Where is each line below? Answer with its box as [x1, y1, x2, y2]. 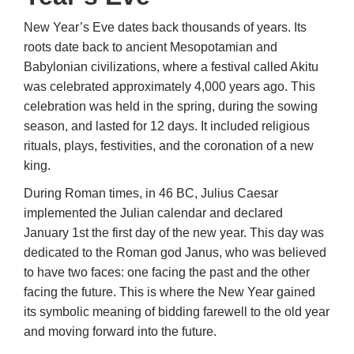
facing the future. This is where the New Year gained [24, 285, 315, 299]
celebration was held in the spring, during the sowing [24, 100, 318, 114]
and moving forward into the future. [24, 325, 217, 339]
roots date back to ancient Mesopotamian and [24, 40, 277, 55]
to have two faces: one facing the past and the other [24, 265, 310, 280]
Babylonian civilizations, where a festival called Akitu [24, 60, 318, 74]
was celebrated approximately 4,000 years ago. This [24, 80, 315, 94]
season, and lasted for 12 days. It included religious [24, 119, 310, 134]
